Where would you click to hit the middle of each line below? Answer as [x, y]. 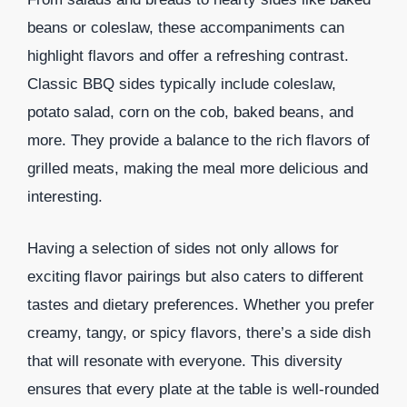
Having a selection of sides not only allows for [183, 248]
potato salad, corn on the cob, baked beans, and [190, 113]
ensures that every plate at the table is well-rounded [203, 389]
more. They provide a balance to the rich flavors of [199, 141]
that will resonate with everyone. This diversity [185, 361]
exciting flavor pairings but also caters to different [195, 276]
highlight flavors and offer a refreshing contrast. [188, 56]
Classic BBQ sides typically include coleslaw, [182, 84]
